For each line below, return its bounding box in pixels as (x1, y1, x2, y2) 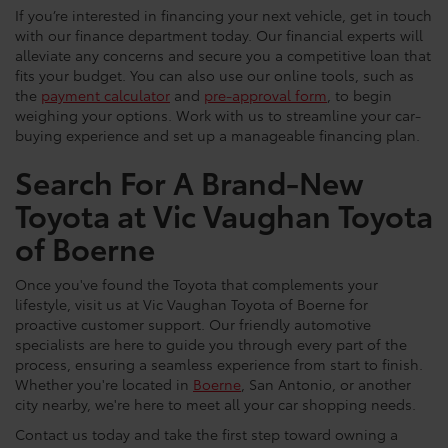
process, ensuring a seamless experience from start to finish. (15, 356, 423, 377)
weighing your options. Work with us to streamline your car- (15, 107, 421, 128)
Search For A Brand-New (15, 162, 364, 206)
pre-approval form (204, 87, 327, 108)
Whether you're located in (15, 376, 193, 397)
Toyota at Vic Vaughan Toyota (15, 195, 433, 239)
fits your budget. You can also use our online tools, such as (15, 67, 414, 88)
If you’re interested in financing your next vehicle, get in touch (15, 7, 432, 28)
